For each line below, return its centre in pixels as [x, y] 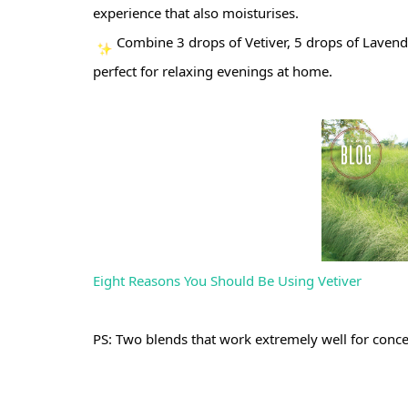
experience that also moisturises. [198, 12]
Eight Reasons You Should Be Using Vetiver [227, 281]
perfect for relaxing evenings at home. [213, 71]
